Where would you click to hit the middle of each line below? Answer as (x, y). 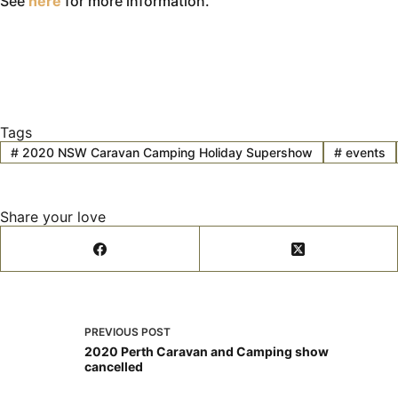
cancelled (114, 366)
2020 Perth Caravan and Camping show (207, 351)
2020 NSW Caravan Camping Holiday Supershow (165, 152)
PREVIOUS (113, 331)
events (363, 152)
